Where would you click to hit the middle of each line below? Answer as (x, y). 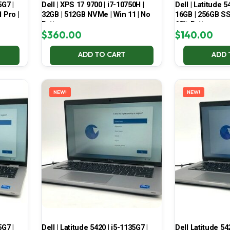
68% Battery (195, 24)
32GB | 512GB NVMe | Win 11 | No (96, 15)
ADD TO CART (102, 55)
